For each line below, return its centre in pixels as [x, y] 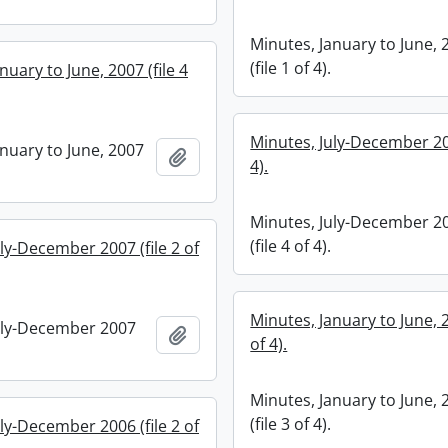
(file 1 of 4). [291, 68]
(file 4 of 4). [291, 246]
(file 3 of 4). [291, 424]
